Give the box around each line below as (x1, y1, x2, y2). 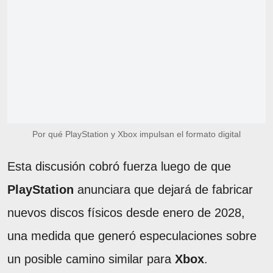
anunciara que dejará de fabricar (74, 182, 253, 196)
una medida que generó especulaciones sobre (7, 229, 257, 243)
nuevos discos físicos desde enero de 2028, (7, 205, 245, 219)
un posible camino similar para (7, 252, 175, 266)
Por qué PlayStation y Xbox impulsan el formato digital (32, 129, 241, 139)
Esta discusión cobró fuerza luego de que (7, 159, 231, 173)
